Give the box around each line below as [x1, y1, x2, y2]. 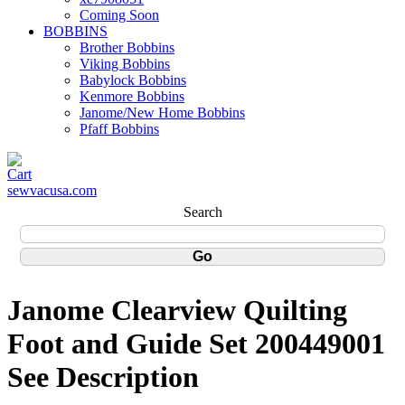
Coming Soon [80, 7, 159, 23]
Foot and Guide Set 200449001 [7, 327, 385, 361]
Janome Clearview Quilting [7, 294, 347, 327]
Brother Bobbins [80, 40, 174, 55]
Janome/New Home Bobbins [80, 105, 245, 120]
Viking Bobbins [80, 56, 170, 71]
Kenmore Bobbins [80, 89, 184, 104]
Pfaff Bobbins [80, 121, 159, 137]
